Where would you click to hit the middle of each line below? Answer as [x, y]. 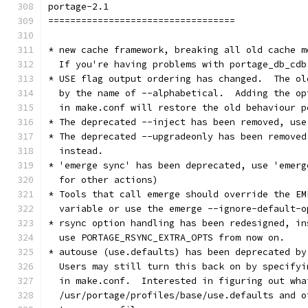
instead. [76, 151]
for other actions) [103, 180]
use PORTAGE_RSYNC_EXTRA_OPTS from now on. [166, 238]
